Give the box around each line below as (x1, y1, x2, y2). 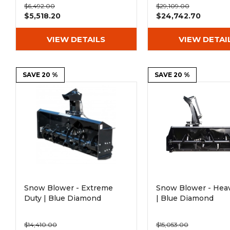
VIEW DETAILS (47, 34, 106, 44)
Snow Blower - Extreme (24, 183, 113, 193)
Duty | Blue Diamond (24, 194, 101, 203)
